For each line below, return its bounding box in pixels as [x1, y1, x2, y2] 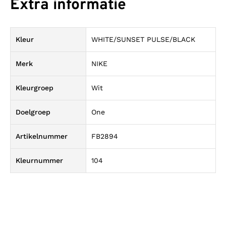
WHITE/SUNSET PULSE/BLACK [91, 35, 195, 43]
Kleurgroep [16, 83, 53, 92]
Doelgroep [16, 107, 50, 116]
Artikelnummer [16, 132, 68, 140]
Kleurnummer [16, 156, 63, 164]
